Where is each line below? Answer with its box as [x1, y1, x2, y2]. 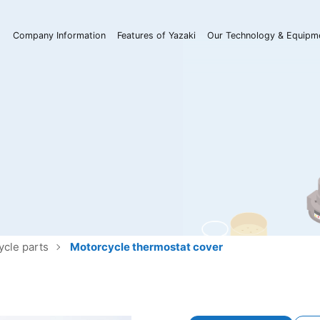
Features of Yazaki [117, 30, 196, 41]
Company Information [13, 30, 106, 41]
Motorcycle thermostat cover [70, 240, 224, 254]
